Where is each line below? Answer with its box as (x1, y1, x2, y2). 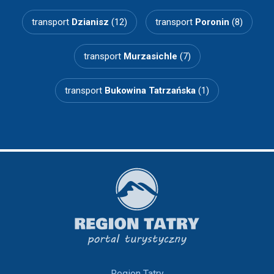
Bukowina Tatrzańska (105, 84, 196, 96)
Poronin (194, 16, 229, 28)
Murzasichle (123, 50, 177, 62)
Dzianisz (71, 16, 109, 28)
